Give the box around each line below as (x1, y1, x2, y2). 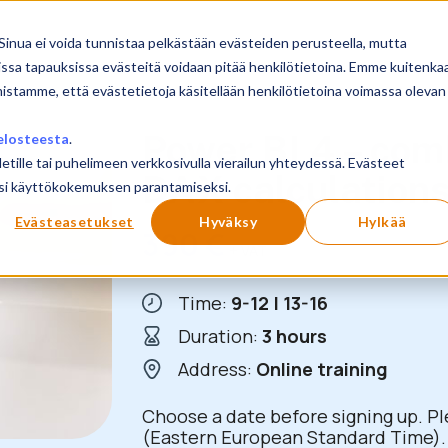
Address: (177, 357, 256, 382)
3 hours (261, 324, 327, 349)
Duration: (177, 324, 262, 349)
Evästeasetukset (14, 212, 134, 230)
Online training (255, 357, 388, 382)
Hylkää (357, 212, 407, 230)
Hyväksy (199, 212, 258, 230)
